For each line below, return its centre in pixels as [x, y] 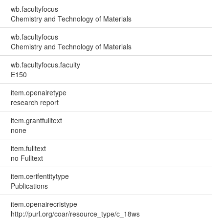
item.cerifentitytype [40, 176]
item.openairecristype [44, 204]
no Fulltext [27, 158]
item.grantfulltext [36, 120]
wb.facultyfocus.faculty [45, 64]
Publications [29, 186]
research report [34, 102]
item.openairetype [38, 92]
